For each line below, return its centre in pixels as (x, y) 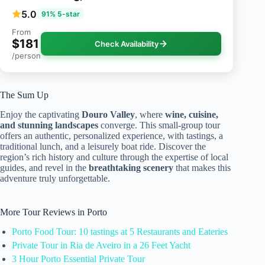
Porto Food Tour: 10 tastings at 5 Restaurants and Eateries (120, 231)
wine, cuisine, (192, 114)
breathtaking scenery (131, 168)
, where (150, 114)
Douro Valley (108, 114)
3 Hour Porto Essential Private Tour (78, 258)
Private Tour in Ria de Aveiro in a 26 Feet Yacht (101, 245)
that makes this (202, 168)
